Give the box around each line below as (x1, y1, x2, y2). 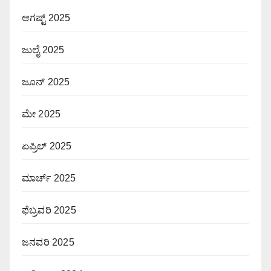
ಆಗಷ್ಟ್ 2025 (22, 12, 71, 23)
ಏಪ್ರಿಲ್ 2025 (22, 140, 72, 151)
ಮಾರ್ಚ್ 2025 (22, 172, 76, 183)
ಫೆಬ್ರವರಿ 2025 (22, 204, 76, 215)
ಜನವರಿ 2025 (22, 237, 74, 247)
